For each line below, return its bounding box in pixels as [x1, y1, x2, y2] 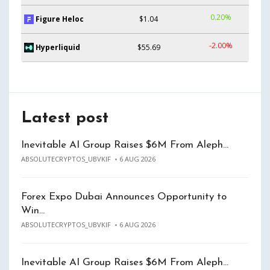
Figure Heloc [36, 13, 84, 24]
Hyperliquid [36, 42, 80, 52]
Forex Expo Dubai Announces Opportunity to [21, 192, 227, 202]
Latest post [21, 110, 108, 127]
